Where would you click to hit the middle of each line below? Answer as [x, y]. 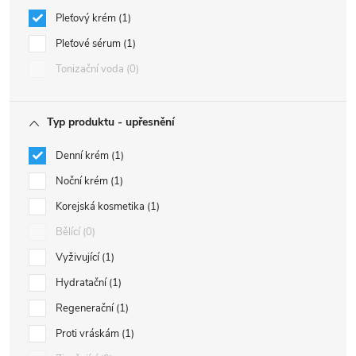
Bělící [69, 232]
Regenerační [86, 308]
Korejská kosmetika [101, 207]
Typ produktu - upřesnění [111, 122]
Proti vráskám [89, 334]
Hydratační [82, 283]
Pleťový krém [87, 18]
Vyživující [79, 257]
